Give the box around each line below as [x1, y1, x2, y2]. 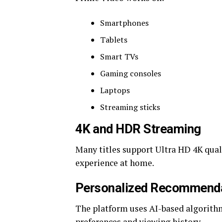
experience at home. [75, 157, 154, 168]
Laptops [100, 85, 130, 96]
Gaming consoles [100, 68, 161, 79]
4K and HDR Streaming [75, 121, 201, 136]
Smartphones [100, 17, 149, 28]
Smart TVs [100, 51, 138, 62]
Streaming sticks [100, 102, 160, 112]
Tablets [100, 34, 127, 45]
